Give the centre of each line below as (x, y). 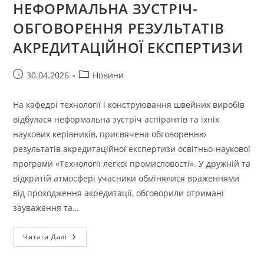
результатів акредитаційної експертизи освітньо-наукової (132, 149)
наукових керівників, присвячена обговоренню (110, 134)
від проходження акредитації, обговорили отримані (119, 193)
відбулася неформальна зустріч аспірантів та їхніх (116, 120)
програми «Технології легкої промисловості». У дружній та (132, 164)
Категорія (98, 75)
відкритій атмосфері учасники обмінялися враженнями (126, 179)
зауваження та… (46, 208)
